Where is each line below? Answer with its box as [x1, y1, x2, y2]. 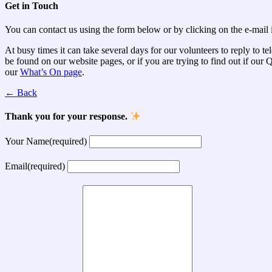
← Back [5, 87, 37, 98]
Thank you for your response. [5, 111, 130, 122]
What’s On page [20, 66, 82, 77]
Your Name [5, 135, 49, 146]
